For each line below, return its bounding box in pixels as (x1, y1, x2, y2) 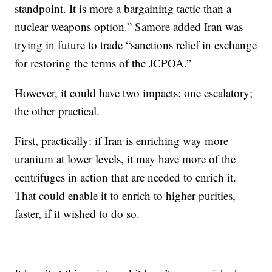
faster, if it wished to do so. (15, 206, 140, 221)
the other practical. (15, 103, 100, 118)
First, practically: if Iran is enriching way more (15, 133, 229, 148)
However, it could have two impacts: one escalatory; (15, 85, 253, 100)
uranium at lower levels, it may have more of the (15, 151, 236, 166)
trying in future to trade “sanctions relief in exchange (15, 37, 257, 52)
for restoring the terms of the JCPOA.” (15, 55, 192, 70)
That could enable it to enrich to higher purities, (15, 188, 236, 203)
